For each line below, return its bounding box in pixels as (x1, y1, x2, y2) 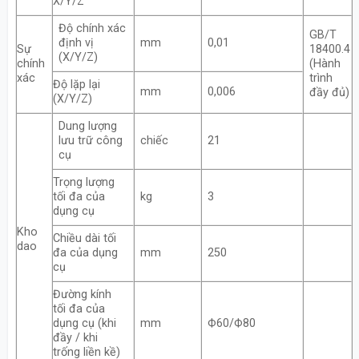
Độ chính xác (58, 22, 126, 36)
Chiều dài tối (52, 232, 116, 246)
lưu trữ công (58, 134, 123, 148)
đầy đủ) (309, 86, 349, 100)
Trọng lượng (52, 175, 115, 190)
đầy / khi (52, 331, 98, 345)
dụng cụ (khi (52, 317, 116, 331)
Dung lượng (58, 119, 117, 134)
